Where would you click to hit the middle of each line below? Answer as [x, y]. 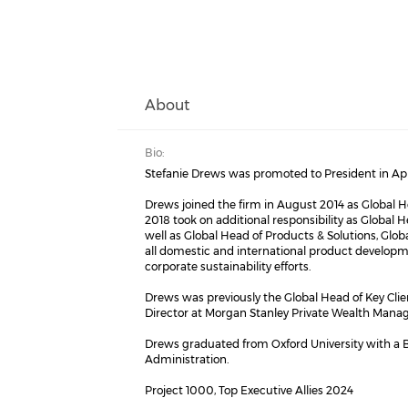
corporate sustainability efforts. [228, 266]
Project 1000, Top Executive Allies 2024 [250, 390]
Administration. [187, 359]
